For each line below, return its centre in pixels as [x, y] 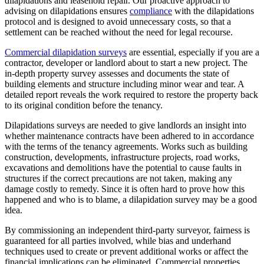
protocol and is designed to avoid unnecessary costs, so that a [118, 22]
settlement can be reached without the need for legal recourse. [119, 32]
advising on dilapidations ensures [67, 11]
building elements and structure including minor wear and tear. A [124, 84]
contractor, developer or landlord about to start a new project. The [126, 63]
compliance [151, 11]
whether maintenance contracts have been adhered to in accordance [129, 136]
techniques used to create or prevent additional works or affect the [126, 252]
